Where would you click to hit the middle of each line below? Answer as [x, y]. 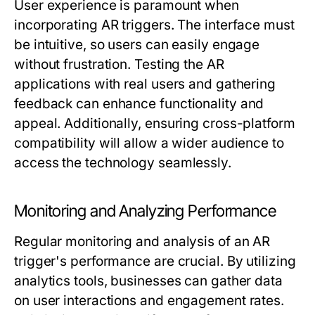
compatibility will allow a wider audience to [149, 143]
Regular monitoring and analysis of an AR [142, 242]
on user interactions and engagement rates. [149, 301]
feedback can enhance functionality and [139, 104]
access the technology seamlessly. [123, 163]
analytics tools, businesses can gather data [148, 281]
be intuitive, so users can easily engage [137, 45]
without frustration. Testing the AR [119, 65]
